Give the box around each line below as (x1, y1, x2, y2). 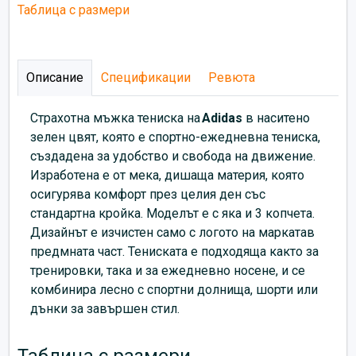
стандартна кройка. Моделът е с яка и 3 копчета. (30, 205, 315, 221)
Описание (26, 69, 83, 85)
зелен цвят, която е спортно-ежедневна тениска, (30, 129, 320, 145)
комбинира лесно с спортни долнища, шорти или (30, 281, 318, 297)
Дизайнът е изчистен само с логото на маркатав (30, 224, 315, 240)
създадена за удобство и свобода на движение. (30, 148, 315, 164)
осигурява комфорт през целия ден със (30, 186, 265, 202)
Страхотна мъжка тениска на (30, 110, 202, 126)
